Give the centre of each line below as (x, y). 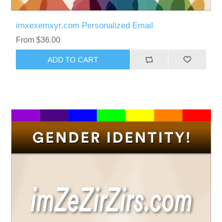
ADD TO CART (73, 59)
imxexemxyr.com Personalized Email (85, 26)
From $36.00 (38, 40)
